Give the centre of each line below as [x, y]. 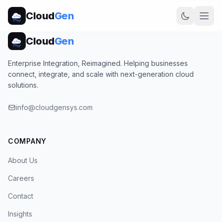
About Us [23, 160]
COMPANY [27, 141]
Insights [20, 214]
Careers [21, 178]
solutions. [23, 85]
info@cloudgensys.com [54, 107]
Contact [21, 196]
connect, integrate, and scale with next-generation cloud [101, 74]
